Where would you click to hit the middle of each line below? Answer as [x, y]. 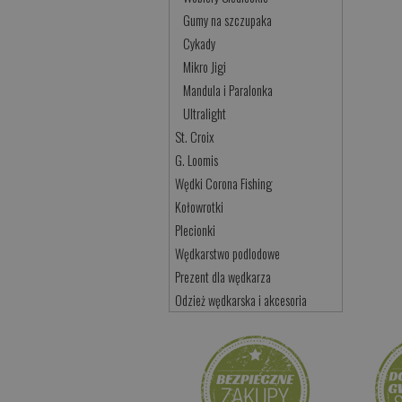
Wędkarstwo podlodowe [228, 254]
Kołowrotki [200, 207]
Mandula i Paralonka [228, 91]
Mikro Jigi [205, 67]
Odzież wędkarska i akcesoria [241, 301]
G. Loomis [197, 161]
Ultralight [205, 114]
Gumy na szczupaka [228, 21]
